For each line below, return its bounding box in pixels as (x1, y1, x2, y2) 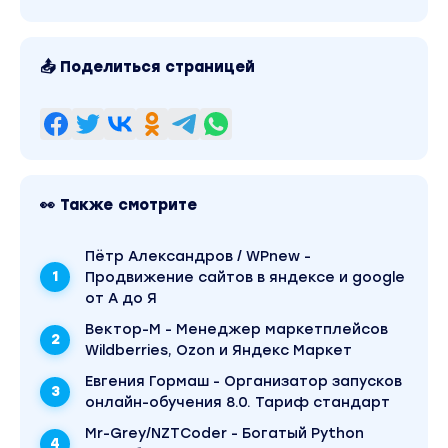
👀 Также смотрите (40, 195, 197, 214)
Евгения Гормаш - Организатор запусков (85, 372, 402, 390)
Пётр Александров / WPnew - (85, 247, 311, 265)
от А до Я (85, 289, 157, 307)
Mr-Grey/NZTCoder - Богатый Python (85, 424, 364, 442)
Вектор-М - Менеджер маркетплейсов (85, 320, 388, 338)
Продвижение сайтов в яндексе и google (85, 268, 405, 286)
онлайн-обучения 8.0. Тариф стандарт (85, 393, 390, 411)
